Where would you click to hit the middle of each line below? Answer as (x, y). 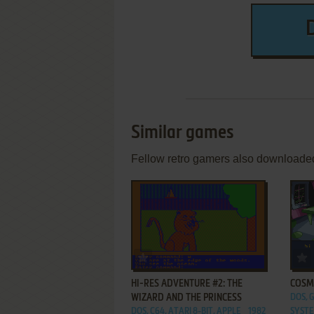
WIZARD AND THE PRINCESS (186, 298)
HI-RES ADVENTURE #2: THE (187, 284)
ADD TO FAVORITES (187, 255)
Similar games (183, 133)
